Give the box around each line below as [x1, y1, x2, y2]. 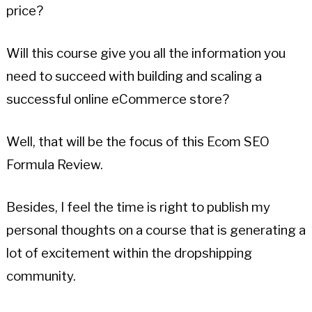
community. [6, 268, 76, 285]
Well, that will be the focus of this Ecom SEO [6, 134, 270, 150]
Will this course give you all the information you [6, 45, 286, 62]
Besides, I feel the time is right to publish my [6, 199, 270, 216]
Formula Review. [6, 157, 103, 173]
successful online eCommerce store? [6, 91, 229, 108]
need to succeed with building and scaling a [6, 68, 262, 85]
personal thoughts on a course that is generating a [6, 222, 306, 239]
